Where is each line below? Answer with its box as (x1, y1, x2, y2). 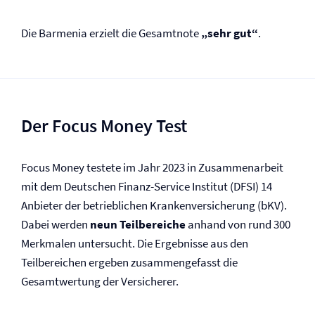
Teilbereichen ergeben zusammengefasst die (21, 255, 238, 270)
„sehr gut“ (201, 25, 258, 41)
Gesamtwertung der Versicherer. (21, 274, 179, 289)
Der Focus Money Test (21, 114, 187, 137)
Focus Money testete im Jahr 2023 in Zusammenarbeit (21, 160, 283, 175)
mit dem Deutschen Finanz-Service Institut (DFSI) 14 (21, 179, 272, 194)
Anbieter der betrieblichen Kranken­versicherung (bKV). (21, 198, 287, 213)
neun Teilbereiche (90, 217, 186, 232)
